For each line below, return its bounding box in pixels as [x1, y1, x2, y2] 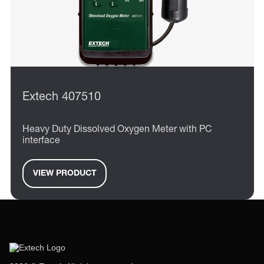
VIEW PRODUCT [32, 169, 97, 178]
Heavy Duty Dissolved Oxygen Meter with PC [22, 126, 212, 136]
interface [22, 137, 60, 147]
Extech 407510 [22, 92, 101, 104]
